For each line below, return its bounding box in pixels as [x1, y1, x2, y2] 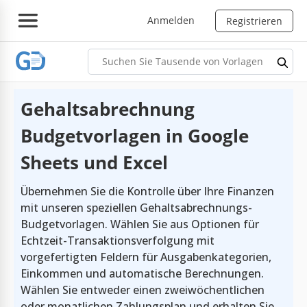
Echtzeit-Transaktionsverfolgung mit [21, 232, 214, 248]
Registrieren [226, 14, 282, 27]
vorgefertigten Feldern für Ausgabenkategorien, [21, 249, 271, 265]
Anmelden [147, 13, 195, 27]
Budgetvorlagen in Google [21, 123, 249, 148]
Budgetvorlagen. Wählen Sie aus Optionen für [21, 216, 259, 232]
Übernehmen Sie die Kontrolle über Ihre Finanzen [21, 183, 274, 199]
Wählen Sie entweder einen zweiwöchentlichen [21, 282, 265, 297]
